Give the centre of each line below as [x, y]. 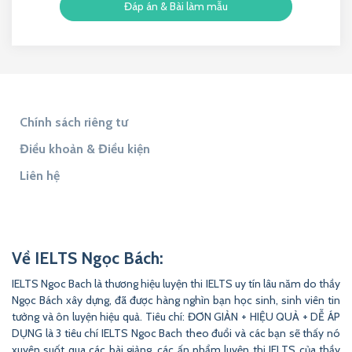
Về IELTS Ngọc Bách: [88, 258]
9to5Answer [54, 229]
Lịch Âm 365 [135, 229]
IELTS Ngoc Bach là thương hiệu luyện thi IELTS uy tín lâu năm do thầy [176, 284]
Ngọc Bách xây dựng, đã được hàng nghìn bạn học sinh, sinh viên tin [176, 301]
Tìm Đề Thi [117, 203]
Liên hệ [40, 176]
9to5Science [216, 229]
